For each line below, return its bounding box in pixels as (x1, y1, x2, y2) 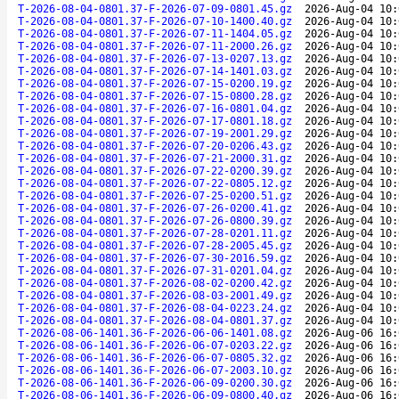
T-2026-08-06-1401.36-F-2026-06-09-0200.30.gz (18, 376, 292, 389)
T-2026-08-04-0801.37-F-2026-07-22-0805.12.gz (18, 176, 292, 190)
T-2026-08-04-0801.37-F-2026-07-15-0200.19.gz (18, 77, 292, 90)
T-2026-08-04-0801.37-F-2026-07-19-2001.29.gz (18, 126, 292, 140)
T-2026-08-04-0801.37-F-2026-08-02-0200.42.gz (18, 276, 292, 289)
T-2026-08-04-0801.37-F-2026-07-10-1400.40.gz (18, 14, 292, 28)
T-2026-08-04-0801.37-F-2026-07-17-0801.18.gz (18, 114, 292, 127)
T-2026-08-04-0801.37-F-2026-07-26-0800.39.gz (18, 214, 292, 227)
